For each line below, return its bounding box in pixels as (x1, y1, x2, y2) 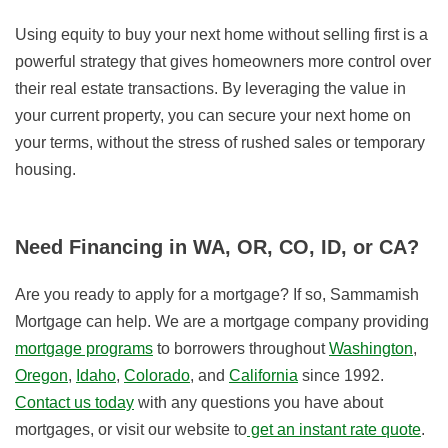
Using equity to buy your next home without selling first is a (15, 26, 428, 44)
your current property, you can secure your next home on (15, 107, 411, 125)
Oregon (15, 367, 68, 385)
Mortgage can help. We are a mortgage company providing (15, 313, 429, 331)
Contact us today (15, 394, 134, 412)
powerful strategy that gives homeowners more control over (15, 53, 431, 71)
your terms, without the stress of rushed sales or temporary (15, 134, 425, 152)
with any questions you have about (134, 394, 383, 412)
